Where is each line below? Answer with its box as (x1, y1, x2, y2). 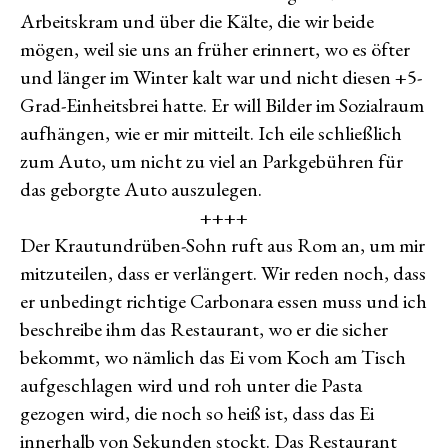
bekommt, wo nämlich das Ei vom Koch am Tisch (20, 344, 406, 370)
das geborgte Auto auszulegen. (20, 176, 262, 202)
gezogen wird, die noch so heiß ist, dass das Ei (20, 400, 374, 426)
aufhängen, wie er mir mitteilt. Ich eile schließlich (20, 120, 402, 146)
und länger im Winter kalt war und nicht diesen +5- (20, 64, 422, 90)
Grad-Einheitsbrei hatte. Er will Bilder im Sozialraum (20, 92, 424, 118)
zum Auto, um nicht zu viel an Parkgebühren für (20, 148, 403, 174)
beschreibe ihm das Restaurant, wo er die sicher (20, 316, 388, 342)
